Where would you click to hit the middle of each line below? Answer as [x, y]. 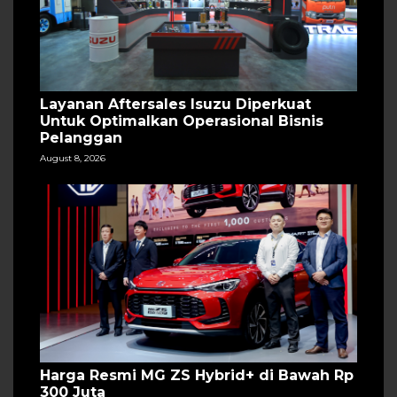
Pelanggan [81, 138]
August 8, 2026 [73, 159]
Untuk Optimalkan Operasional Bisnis [182, 121]
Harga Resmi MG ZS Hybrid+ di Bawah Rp [197, 376]
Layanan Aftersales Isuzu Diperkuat [175, 105]
